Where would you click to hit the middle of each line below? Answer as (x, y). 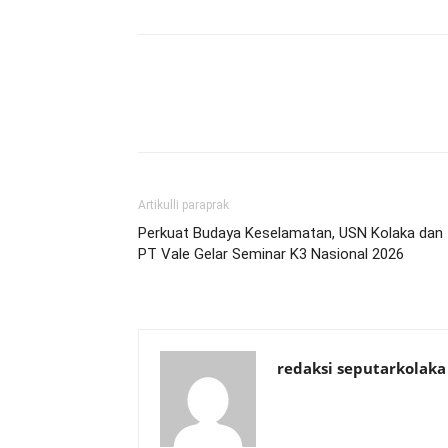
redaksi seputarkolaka (361, 368)
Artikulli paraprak (183, 205)
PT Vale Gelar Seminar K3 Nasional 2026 (271, 254)
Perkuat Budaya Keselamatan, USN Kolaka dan (290, 233)
